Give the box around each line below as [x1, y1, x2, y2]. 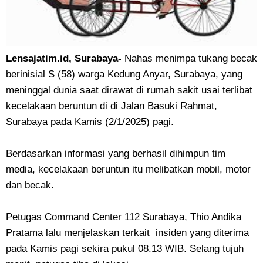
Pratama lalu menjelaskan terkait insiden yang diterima [6, 227, 249, 239]
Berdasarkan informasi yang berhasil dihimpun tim [6, 148, 225, 160]
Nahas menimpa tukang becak [124, 53, 257, 65]
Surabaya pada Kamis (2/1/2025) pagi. [6, 116, 177, 128]
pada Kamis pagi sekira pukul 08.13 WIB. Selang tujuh [6, 243, 244, 255]
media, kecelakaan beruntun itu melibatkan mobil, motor [6, 164, 251, 176]
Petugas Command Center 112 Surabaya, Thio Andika [6, 211, 241, 223]
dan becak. [6, 180, 54, 191]
